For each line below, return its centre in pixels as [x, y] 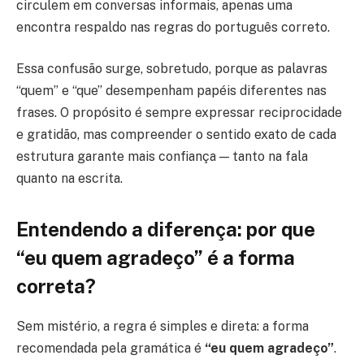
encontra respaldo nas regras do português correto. [173, 27]
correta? [56, 286]
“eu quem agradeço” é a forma [156, 258]
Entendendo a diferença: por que [166, 230]
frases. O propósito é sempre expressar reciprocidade [179, 113]
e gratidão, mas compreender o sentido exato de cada [176, 135]
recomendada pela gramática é [110, 349]
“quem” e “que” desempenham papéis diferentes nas [171, 91]
